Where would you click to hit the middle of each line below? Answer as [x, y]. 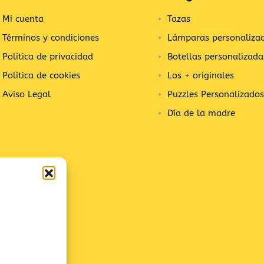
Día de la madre [201, 113]
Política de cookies [41, 75]
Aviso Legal [27, 94]
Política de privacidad [48, 57]
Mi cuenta [23, 19]
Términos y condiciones [51, 38]
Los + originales [201, 75]
